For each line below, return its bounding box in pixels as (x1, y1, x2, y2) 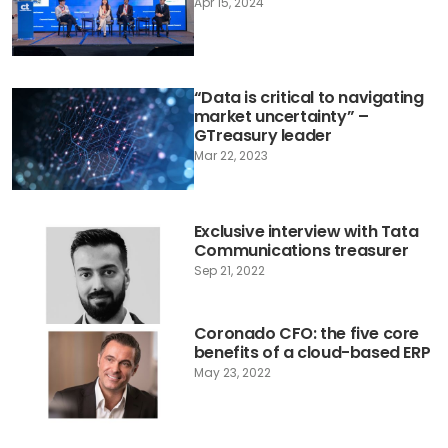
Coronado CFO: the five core (193, 322, 419, 346)
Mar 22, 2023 (193, 146, 268, 164)
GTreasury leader (193, 123, 332, 147)
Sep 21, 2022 (193, 261, 265, 279)
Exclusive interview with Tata (193, 219, 419, 243)
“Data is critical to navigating (193, 85, 424, 109)
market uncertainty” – (193, 104, 369, 128)
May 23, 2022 (193, 364, 271, 382)
